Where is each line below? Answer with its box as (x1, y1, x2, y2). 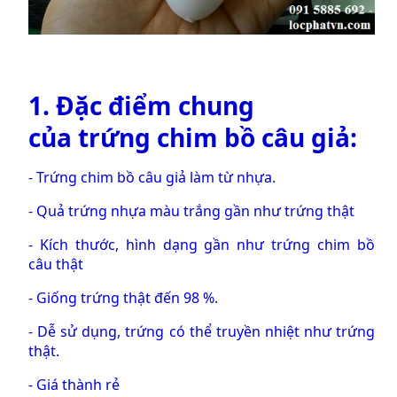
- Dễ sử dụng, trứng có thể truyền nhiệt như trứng (28, 321, 375, 341)
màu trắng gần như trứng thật (146, 200, 354, 221)
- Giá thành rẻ (28, 374, 120, 394)
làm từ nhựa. (186, 167, 276, 187)
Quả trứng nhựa (33, 200, 146, 221)
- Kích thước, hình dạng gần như (28, 234, 272, 254)
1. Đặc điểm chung (28, 88, 254, 122)
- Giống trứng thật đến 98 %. (28, 287, 218, 307)
